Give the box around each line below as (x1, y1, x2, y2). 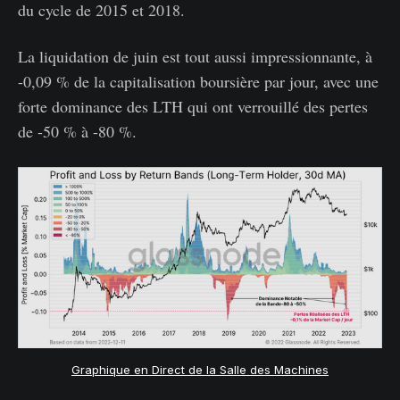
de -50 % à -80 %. (18, 120, 137, 142)
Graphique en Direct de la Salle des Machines (71, 362, 329, 378)
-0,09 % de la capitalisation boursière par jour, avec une (18, 70, 379, 92)
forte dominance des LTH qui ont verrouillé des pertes (18, 95, 368, 117)
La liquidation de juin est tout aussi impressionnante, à (18, 45, 372, 67)
